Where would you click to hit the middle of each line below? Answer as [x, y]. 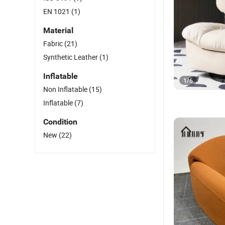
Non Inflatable [66, 89]
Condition [60, 122]
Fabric [54, 43]
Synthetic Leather [71, 57]
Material [58, 30]
